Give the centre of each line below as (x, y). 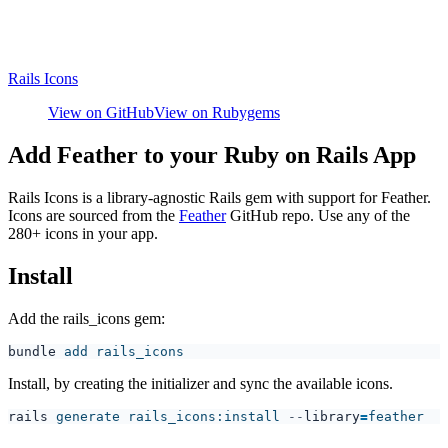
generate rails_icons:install (164, 416)
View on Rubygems (217, 112)
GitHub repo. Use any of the (318, 215)
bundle (32, 351)
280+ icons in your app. (83, 233)
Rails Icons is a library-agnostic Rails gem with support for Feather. (219, 197)
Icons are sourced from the (93, 215)
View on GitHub (101, 112)
